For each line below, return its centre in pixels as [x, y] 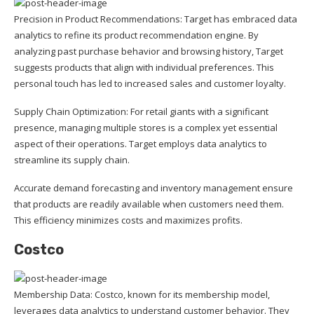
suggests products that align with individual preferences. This [144, 67]
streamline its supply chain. [73, 159]
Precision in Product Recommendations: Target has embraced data [156, 19]
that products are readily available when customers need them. [149, 204]
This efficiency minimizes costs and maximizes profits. [128, 220]
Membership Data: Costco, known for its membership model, [142, 294]
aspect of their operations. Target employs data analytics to [141, 143]
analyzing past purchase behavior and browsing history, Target [149, 51]
